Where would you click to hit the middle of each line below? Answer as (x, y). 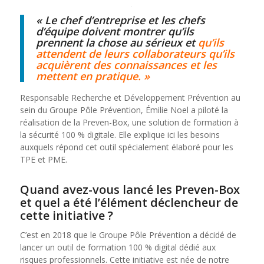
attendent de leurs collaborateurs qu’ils (135, 53)
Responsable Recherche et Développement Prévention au (130, 97)
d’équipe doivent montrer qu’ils (115, 31)
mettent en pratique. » (93, 76)
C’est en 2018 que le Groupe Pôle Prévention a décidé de (128, 235)
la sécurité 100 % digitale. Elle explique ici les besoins (120, 134)
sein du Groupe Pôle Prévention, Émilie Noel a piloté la (124, 110)
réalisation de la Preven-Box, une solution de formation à (129, 122)
